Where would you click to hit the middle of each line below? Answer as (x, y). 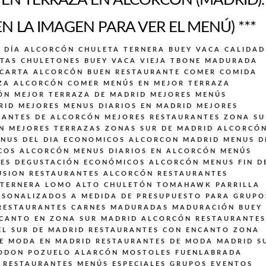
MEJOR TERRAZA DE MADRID (80, 95)
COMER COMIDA (221, 72)
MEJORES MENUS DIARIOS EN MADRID (106, 106)
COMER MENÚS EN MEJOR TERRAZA (149, 83)
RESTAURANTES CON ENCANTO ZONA (174, 230)
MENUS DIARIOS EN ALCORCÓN (145, 151)
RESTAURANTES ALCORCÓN (91, 174)
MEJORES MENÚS (189, 95)
